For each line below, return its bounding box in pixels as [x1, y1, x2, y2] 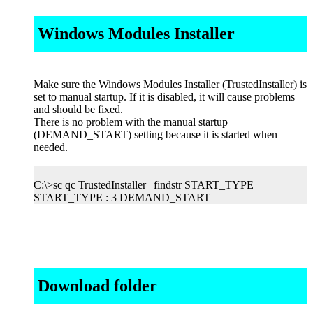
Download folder [38, 277, 157, 296]
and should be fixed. [34, 103, 123, 116]
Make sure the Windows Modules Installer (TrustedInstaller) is [34, 78, 307, 91]
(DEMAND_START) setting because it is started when [34, 129, 277, 141]
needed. [34, 141, 68, 154]
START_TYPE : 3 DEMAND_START [34, 191, 210, 204]
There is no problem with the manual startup [34, 116, 228, 129]
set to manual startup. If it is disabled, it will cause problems [34, 91, 295, 103]
